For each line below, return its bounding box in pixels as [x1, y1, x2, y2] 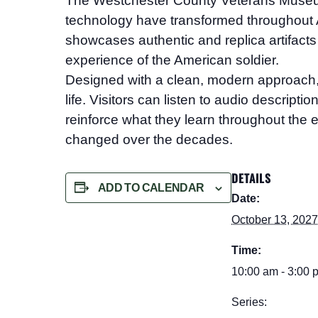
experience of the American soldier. [65, 52, 279, 67]
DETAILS [231, 169, 272, 187]
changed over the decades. [65, 131, 233, 147]
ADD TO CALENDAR [98, 181, 204, 194]
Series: [231, 295, 268, 308]
